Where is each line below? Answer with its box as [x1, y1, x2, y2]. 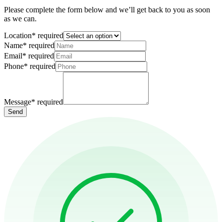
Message [4, 97, 31, 106]
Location [4, 31, 32, 40]
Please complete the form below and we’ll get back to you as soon [4, 5, 210, 14]
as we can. [4, 14, 37, 23]
